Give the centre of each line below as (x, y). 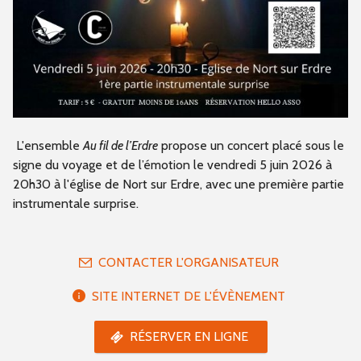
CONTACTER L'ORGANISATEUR (189, 263)
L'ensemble (50, 146)
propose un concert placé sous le (251, 146)
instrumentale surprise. (76, 204)
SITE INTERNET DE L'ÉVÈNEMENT (189, 297)
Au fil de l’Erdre (120, 146)
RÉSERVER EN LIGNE (189, 337)
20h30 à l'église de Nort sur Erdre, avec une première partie (178, 185)
